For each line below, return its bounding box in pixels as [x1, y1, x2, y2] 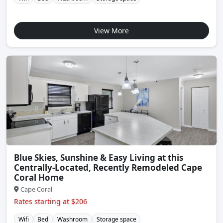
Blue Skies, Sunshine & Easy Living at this [14, 152, 183, 164]
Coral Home [14, 172, 64, 184]
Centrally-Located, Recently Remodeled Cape [14, 162, 202, 174]
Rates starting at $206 [14, 197, 87, 207]
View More [94, 26, 129, 36]
